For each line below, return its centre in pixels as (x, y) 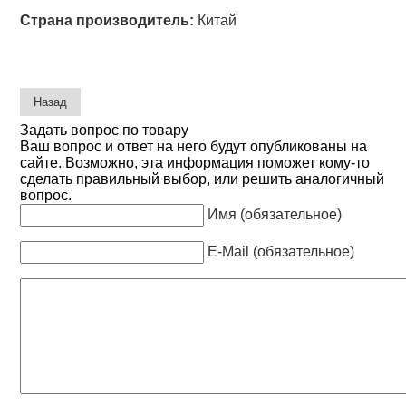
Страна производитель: (107, 21)
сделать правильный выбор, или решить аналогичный (203, 179)
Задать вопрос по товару (105, 130)
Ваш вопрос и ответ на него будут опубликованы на (194, 146)
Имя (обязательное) (275, 214)
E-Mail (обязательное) (281, 251)
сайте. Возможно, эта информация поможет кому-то (195, 162)
